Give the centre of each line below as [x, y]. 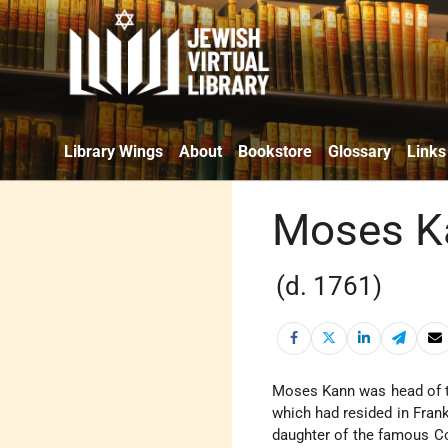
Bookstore [275, 151]
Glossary [359, 151]
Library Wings [113, 151]
